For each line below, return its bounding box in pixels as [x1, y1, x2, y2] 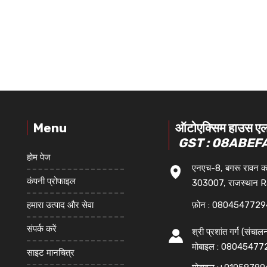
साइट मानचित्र [27, 247, 74, 258]
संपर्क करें [27, 223, 57, 234]
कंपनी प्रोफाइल [27, 175, 76, 187]
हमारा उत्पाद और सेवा [27, 199, 94, 210]
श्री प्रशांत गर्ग [192, 226, 240, 237]
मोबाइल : [192, 241, 222, 252]
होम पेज [27, 151, 51, 163]
